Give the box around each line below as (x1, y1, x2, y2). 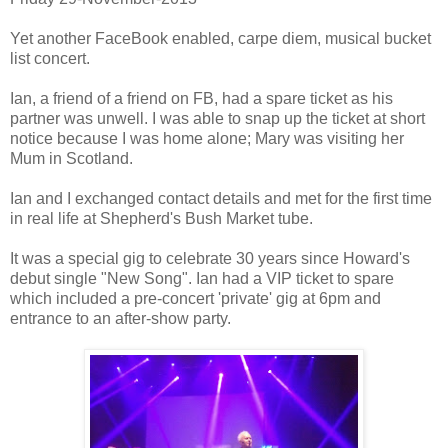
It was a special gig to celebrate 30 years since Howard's (10, 250, 410, 268)
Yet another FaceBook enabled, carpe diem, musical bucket (10, 30, 431, 48)
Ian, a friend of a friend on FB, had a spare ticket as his (10, 90, 393, 108)
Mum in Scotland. (10, 150, 133, 168)
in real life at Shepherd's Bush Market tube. (10, 210, 313, 228)
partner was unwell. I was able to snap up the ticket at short (10, 110, 425, 128)
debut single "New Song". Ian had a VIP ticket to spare (10, 270, 394, 288)
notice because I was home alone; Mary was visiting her (10, 130, 404, 148)
